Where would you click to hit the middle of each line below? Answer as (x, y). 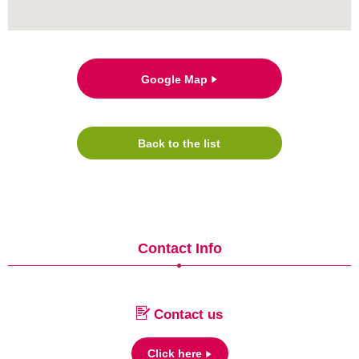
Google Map (174, 80)
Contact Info (179, 249)
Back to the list (179, 144)
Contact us (186, 315)
